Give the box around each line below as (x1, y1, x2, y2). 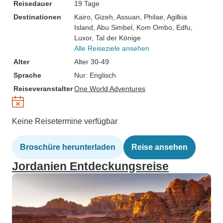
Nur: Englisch (74, 71, 116, 79)
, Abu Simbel (93, 23, 132, 31)
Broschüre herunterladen (20, 143, 115, 151)
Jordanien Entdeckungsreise (12, 160, 169, 173)
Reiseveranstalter (13, 85, 73, 93)
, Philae (140, 13, 163, 21)
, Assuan (113, 13, 140, 21)
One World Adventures (74, 85, 145, 93)
